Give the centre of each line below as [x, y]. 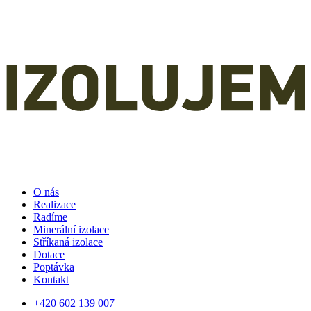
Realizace [54, 205]
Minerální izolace [71, 230]
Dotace [49, 255]
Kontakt [51, 280]
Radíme [50, 217]
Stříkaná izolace [68, 242]
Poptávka [54, 267]
